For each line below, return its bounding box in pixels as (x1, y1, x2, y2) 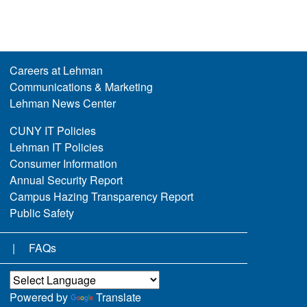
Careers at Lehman (9, 62, 103, 79)
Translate (95, 289, 141, 306)
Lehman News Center (9, 95, 116, 112)
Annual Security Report (9, 172, 123, 188)
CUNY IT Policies (9, 123, 96, 139)
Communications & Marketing (9, 79, 153, 95)
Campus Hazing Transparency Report (9, 188, 193, 205)
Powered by (9, 289, 71, 306)
